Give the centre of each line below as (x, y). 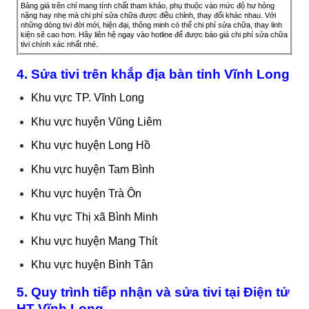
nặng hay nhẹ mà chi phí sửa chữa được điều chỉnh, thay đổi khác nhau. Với (148, 15)
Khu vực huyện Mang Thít (94, 241)
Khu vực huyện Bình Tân (92, 265)
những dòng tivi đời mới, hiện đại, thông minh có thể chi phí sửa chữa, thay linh (151, 24)
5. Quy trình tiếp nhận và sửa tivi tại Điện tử (153, 292)
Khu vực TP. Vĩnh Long (87, 98)
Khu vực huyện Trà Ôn (86, 193)
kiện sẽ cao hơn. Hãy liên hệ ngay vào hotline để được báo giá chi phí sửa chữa (154, 34)
